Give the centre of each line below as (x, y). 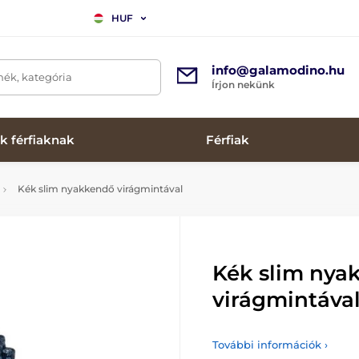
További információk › (270, 345)
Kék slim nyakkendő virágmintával (99, 189)
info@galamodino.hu (278, 70)
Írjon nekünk (243, 85)
